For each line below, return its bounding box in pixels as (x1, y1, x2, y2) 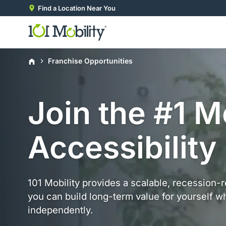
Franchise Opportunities (47, 56, 133, 65)
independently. (27, 204, 93, 215)
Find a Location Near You (37, 4, 116, 12)
